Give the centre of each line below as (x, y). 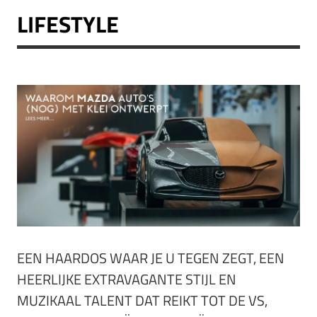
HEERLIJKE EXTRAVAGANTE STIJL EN (127, 279)
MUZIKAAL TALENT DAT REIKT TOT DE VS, (142, 301)
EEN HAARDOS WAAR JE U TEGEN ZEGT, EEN (151, 258)
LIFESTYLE (68, 24)
